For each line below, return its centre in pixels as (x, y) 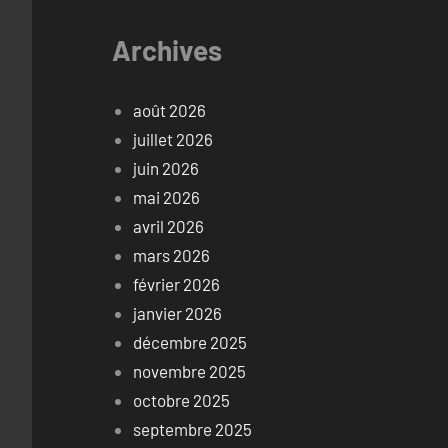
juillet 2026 (173, 138)
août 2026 (170, 109)
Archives (167, 50)
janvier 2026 (178, 312)
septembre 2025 (193, 428)
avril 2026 (169, 225)
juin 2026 (166, 167)
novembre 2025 (190, 370)
